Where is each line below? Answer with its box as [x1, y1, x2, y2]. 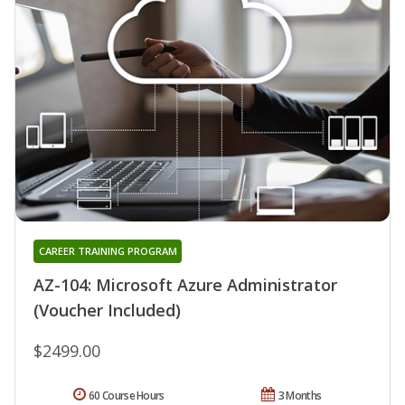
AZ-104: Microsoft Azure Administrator [33, 274, 337, 297]
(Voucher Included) [33, 299, 181, 322]
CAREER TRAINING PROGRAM [38, 244, 177, 259]
